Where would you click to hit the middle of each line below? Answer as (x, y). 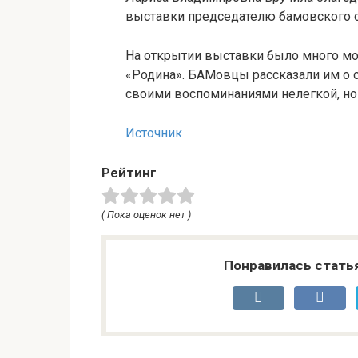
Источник (154, 133)
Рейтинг (129, 173)
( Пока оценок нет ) (146, 215)
